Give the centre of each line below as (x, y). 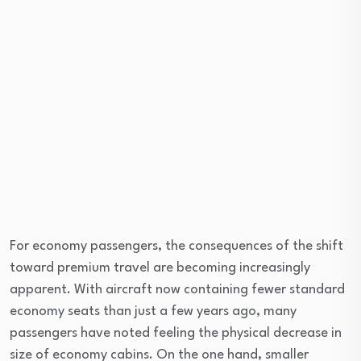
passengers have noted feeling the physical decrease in (176, 334)
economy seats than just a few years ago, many (153, 312)
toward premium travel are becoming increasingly (160, 268)
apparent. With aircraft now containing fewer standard (177, 290)
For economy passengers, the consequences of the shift (176, 247)
